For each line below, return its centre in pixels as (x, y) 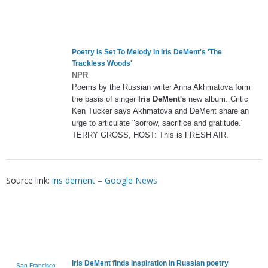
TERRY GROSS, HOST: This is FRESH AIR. (150, 135)
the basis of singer (105, 99)
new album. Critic (217, 99)
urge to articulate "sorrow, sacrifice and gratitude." (158, 123)
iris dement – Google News (105, 181)
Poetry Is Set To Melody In (116, 52)
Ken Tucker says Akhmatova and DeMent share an (160, 111)
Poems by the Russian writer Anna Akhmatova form (161, 87)
